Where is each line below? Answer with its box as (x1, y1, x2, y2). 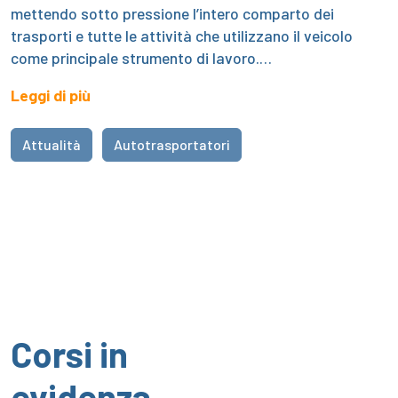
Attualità (22, 135, 81, 153)
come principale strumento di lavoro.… (11, 47, 272, 68)
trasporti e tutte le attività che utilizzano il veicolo (11, 25, 353, 45)
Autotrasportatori (114, 135, 230, 153)
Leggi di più (11, 84, 91, 105)
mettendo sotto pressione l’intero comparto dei (11, 3, 334, 23)
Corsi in (11, 331, 128, 375)
